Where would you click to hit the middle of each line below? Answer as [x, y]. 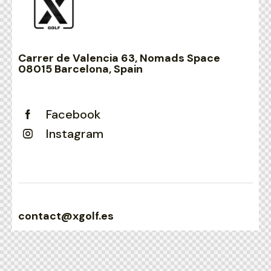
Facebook [73, 114]
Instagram [75, 134]
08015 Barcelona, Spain [80, 69]
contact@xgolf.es [66, 216]
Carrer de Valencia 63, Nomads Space [119, 58]
